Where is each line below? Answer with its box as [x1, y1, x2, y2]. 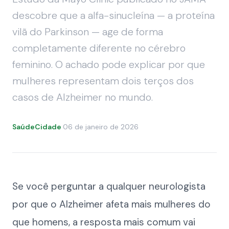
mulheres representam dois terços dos [12, 74, 194, 87]
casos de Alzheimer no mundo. [12, 90, 153, 104]
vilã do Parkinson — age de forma [12, 25, 163, 38]
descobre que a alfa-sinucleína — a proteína [12, 9, 215, 22]
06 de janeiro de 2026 [63, 122, 139, 131]
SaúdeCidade [12, 122, 61, 131]
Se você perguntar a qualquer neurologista [12, 180, 205, 193]
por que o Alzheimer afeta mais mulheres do [12, 198, 211, 211]
